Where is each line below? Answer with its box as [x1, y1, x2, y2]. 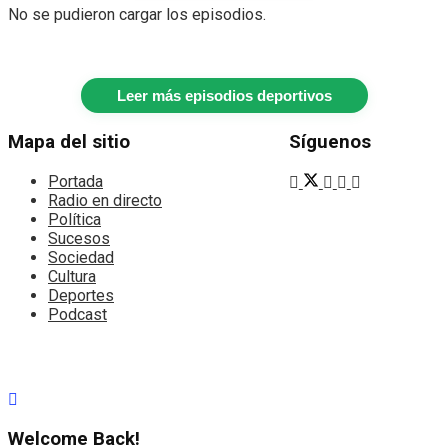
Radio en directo [48, 191, 162, 210]
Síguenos [288, 131, 371, 154]
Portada [48, 172, 103, 191]
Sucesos [48, 229, 110, 248]
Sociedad [48, 248, 114, 267]
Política [48, 210, 101, 229]
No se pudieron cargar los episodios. [8, 4, 266, 24]
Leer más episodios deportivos [116, 86, 332, 104]
